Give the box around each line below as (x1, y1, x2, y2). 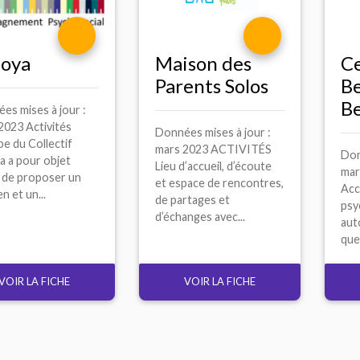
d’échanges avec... (155, 209, 246, 223)
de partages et (155, 192, 231, 207)
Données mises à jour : (155, 125, 272, 139)
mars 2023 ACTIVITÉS (155, 141, 272, 156)
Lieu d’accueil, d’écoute (155, 158, 272, 173)
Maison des (155, 51, 252, 75)
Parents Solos (155, 73, 269, 97)
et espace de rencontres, (155, 175, 284, 190)
